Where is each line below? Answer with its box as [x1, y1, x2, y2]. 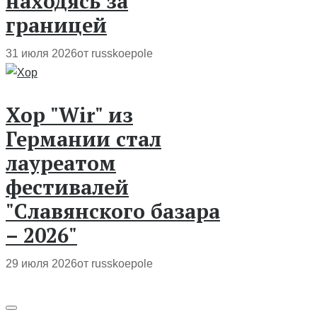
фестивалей [6, 173, 129, 200]
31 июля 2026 [6, 47, 77, 60]
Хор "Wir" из [6, 100, 133, 128]
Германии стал [6, 125, 161, 152]
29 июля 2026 [6, 257, 77, 270]
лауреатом [6, 149, 116, 176]
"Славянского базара [6, 197, 220, 224]
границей [6, 11, 107, 39]
